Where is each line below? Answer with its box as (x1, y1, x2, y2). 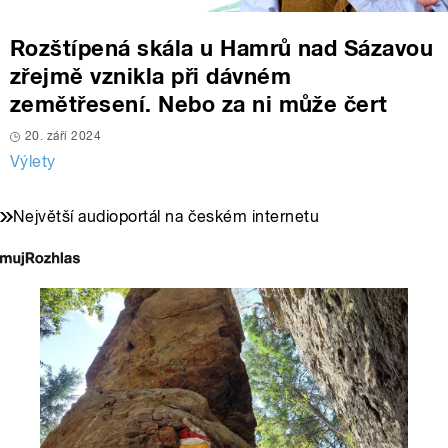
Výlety (10, 152, 56, 172)
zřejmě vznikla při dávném (10, 63, 291, 90)
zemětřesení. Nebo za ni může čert (10, 91, 388, 118)
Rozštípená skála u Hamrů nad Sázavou (10, 35, 434, 62)
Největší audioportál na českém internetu (13, 207, 320, 227)
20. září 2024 (25, 129, 102, 144)
